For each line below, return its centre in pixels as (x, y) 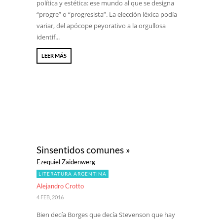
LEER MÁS (54, 55)
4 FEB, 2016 (50, 197)
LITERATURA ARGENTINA (73, 174)
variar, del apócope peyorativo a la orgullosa (101, 26)
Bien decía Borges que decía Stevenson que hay (106, 215)
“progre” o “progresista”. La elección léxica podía (107, 14)
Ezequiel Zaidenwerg (66, 162)
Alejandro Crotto (60, 186)
